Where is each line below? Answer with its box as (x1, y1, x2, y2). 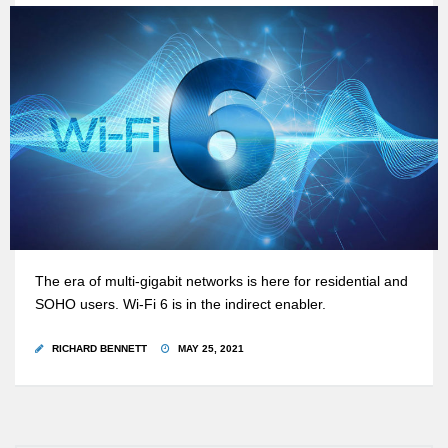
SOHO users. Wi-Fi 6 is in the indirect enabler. (35, 297, 326, 313)
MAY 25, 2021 (175, 343, 244, 355)
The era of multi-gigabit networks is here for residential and (35, 274, 408, 290)
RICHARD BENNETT (52, 343, 147, 355)
